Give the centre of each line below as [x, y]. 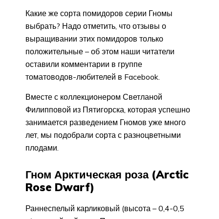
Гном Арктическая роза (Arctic [107, 174]
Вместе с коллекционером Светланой [94, 97]
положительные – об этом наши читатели [100, 51]
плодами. [42, 147]
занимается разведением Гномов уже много [106, 122]
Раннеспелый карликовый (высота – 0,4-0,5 [105, 208]
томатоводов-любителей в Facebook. [93, 77]
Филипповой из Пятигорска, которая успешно [108, 109]
